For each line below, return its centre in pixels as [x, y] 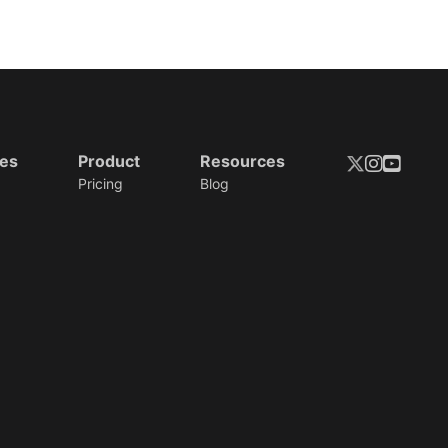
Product [109, 160]
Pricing [101, 183]
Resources [242, 160]
